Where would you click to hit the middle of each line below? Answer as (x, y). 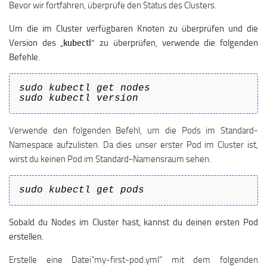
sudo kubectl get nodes (85, 88)
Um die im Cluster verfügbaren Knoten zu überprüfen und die (133, 29)
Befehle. (24, 57)
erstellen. (26, 237)
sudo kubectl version (79, 98)
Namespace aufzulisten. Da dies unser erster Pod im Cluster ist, (133, 145)
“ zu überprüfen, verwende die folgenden (175, 43)
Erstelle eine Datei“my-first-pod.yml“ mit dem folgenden (133, 260)
